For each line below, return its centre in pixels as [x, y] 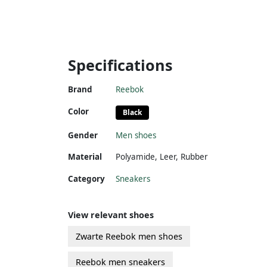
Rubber [194, 156]
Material [85, 156]
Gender [83, 135]
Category [86, 178]
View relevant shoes [111, 215]
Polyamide [135, 156]
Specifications [120, 65]
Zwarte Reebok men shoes [129, 236]
